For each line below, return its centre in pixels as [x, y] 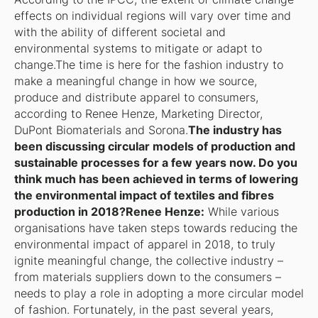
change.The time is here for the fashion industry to [148, 65]
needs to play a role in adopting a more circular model [159, 294]
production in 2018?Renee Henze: [109, 212]
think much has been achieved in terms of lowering [156, 180]
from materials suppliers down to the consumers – [147, 278]
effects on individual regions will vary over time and [152, 16]
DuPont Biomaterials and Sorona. [101, 131]
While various [241, 212]
